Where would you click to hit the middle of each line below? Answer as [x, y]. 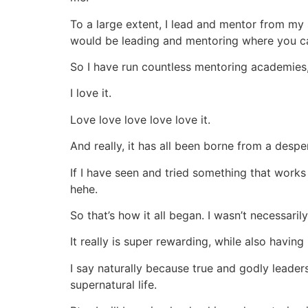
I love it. [91, 93]
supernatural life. [113, 284]
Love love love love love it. [140, 119]
